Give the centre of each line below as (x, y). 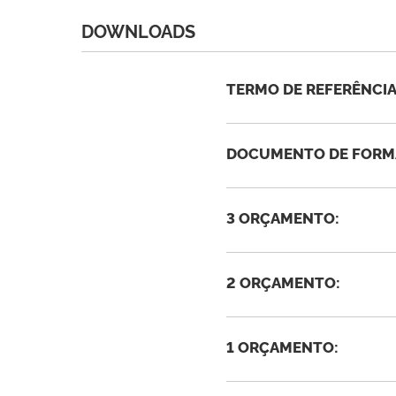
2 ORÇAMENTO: (283, 281)
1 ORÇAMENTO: (282, 346)
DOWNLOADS (138, 30)
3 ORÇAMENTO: (283, 217)
